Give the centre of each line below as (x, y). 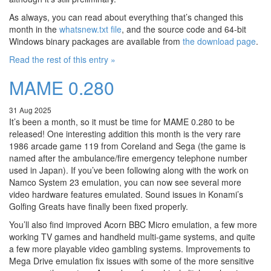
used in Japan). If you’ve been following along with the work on (129, 170)
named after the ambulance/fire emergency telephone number (128, 158)
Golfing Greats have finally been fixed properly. (99, 207)
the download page (219, 41)
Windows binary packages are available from (96, 41)
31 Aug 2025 (30, 110)
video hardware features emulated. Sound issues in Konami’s (126, 194)
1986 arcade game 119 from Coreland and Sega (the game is (127, 146)
